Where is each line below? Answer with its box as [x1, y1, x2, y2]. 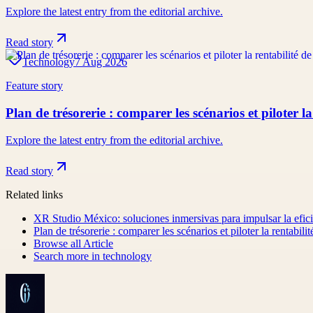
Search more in [34, 249, 103, 262]
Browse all [34, 237, 83, 249]
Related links [6, 188, 63, 201]
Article [83, 237, 113, 249]
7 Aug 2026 [75, 56, 127, 68]
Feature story [6, 80, 63, 92]
